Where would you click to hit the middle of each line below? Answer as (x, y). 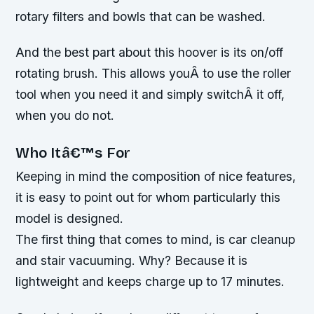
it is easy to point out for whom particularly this (148, 198)
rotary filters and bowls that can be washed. (141, 17)
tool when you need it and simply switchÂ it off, (150, 95)
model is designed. (70, 219)
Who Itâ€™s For (73, 153)
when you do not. (65, 116)
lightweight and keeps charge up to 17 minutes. (150, 282)
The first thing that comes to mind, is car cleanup (156, 240)
